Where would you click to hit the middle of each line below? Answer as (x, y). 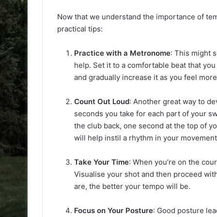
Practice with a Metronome (122, 53)
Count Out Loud (102, 101)
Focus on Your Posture (114, 210)
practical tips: (80, 29)
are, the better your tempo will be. (132, 186)
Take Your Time (101, 162)
